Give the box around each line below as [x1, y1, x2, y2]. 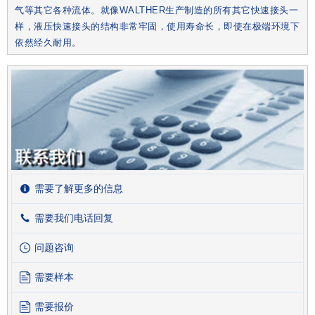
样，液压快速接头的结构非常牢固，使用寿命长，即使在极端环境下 [15, 21, 300, 32]
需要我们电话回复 [34, 212, 113, 224]
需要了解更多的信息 [34, 182, 123, 194]
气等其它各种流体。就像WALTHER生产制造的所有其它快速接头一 [15, 5, 298, 16]
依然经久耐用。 [15, 37, 82, 49]
